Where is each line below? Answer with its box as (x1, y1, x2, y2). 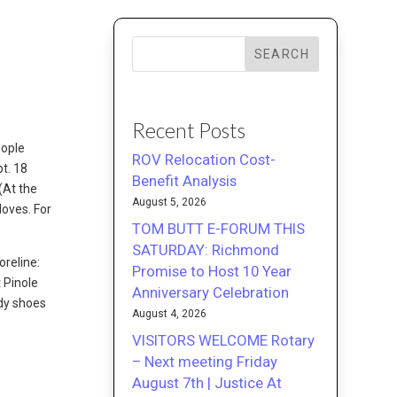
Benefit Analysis (132, 171, 237, 190)
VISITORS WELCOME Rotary (132, 331, 315, 349)
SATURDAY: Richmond (132, 240, 280, 259)
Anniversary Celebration (132, 283, 290, 301)
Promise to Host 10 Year (132, 261, 292, 280)
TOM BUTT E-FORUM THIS (132, 219, 306, 237)
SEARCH (253, 46, 309, 61)
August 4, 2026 (132, 307, 207, 320)
